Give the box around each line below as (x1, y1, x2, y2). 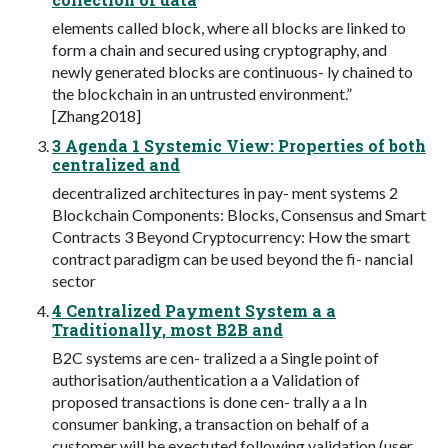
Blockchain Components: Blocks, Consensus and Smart (52, 204, 426, 224)
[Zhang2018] (52, 105, 141, 125)
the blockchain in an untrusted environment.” (52, 83, 352, 103)
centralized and (52, 153, 180, 175)
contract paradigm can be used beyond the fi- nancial (52, 248, 413, 268)
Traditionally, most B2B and (52, 318, 283, 340)
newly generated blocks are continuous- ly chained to (52, 61, 413, 81)
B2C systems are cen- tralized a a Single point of (52, 347, 379, 367)
